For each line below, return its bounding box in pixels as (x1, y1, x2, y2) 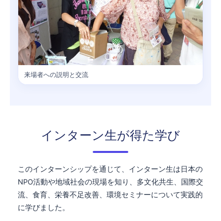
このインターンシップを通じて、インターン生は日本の (18, 165, 203, 174)
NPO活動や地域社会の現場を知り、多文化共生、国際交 (18, 178, 203, 187)
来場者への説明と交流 (24, 71, 88, 79)
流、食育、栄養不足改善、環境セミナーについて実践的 (18, 190, 203, 200)
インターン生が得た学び (41, 128, 180, 143)
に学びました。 (18, 203, 70, 213)
